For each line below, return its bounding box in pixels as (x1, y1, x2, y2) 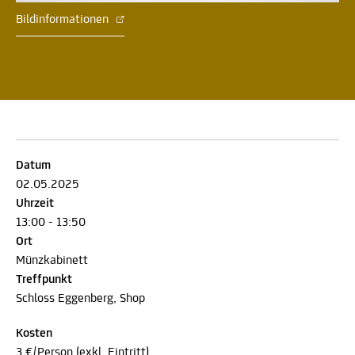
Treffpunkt (16, 273, 72, 286)
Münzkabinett (16, 254, 88, 267)
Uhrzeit (16, 197, 54, 210)
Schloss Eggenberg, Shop (16, 292, 145, 305)
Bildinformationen (16, 13, 112, 26)
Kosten (16, 326, 52, 340)
